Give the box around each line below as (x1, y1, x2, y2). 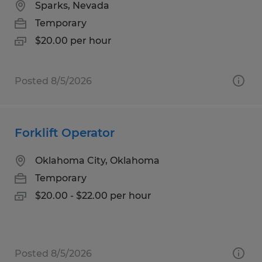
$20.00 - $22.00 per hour (35, 189, 151, 201)
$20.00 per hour (35, 35, 112, 46)
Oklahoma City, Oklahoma (35, 154, 160, 166)
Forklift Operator (15, 125, 115, 140)
